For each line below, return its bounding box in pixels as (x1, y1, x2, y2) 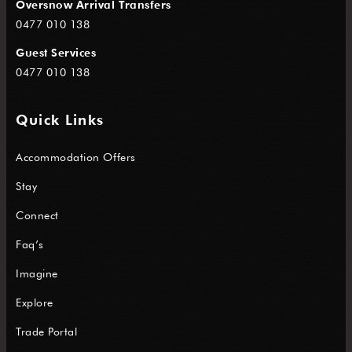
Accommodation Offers (16, 149, 136, 163)
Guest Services (16, 46, 97, 60)
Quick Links (16, 112, 104, 129)
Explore (16, 295, 53, 309)
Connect (16, 207, 59, 222)
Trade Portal (16, 324, 78, 338)
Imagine (16, 266, 58, 280)
